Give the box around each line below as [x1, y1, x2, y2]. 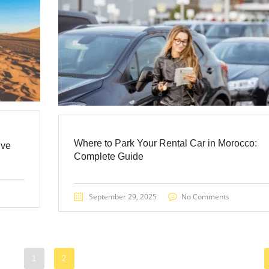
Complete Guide [73, 151, 144, 162]
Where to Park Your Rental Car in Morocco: [73, 138, 257, 148]
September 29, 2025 [88, 191, 157, 202]
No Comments [181, 191, 229, 202]
